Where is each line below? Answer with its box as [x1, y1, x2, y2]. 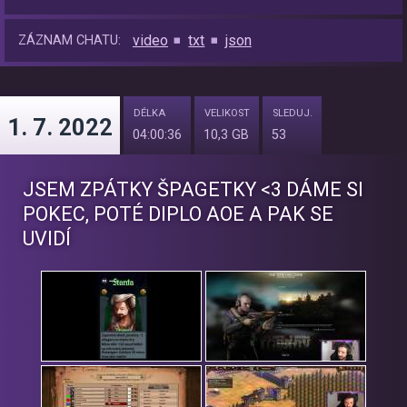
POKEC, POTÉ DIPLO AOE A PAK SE [23, 203, 333, 226]
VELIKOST [204, 107, 250, 120]
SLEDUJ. [273, 107, 313, 120]
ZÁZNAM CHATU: [18, 33, 121, 49]
